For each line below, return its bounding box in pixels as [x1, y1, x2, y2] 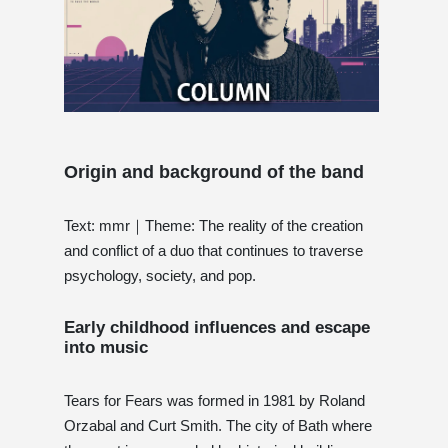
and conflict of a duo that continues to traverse [64, 241, 363, 259]
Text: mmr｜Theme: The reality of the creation [64, 216, 363, 234]
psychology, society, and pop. [64, 266, 256, 284]
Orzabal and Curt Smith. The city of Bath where [64, 416, 372, 434]
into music [64, 337, 148, 357]
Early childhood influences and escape [64, 317, 370, 337]
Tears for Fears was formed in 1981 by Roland [64, 391, 365, 409]
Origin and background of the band [64, 161, 364, 182]
